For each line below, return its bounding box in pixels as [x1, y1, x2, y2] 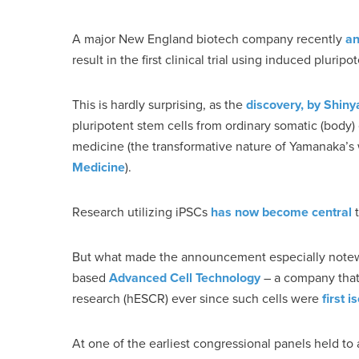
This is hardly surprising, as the [72, 95, 246, 114]
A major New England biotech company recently [72, 30, 345, 48]
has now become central [211, 203, 352, 221]
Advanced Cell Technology [109, 268, 260, 287]
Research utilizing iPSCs [72, 203, 211, 221]
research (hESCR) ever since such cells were [72, 289, 322, 308]
